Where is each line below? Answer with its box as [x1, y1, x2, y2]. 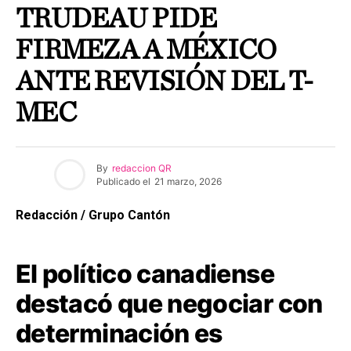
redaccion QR [112, 161, 172, 174]
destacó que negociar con [16, 288, 323, 320]
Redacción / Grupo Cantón [16, 208, 170, 223]
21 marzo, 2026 [154, 175, 222, 187]
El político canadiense [16, 259, 274, 290]
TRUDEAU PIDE [16, 5, 217, 34]
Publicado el [96, 175, 150, 187]
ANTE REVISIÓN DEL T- [16, 67, 313, 96]
